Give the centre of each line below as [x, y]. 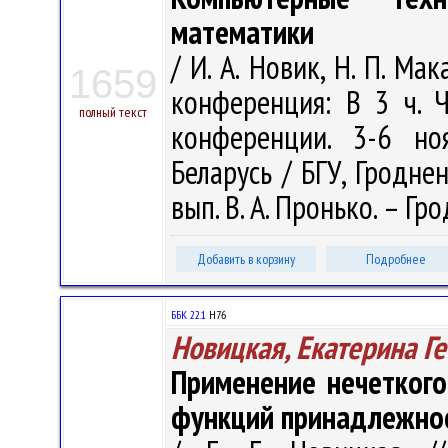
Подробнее [396, 259]
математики [242, 32]
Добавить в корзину [246, 259]
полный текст [113, 112]
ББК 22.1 [188, 314]
